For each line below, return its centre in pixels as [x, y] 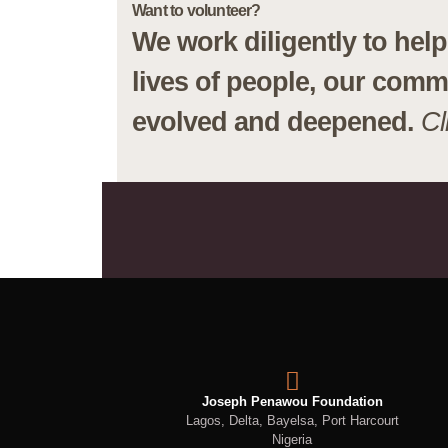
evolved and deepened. [273, 122]
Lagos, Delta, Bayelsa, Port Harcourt [292, 421]
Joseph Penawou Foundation [292, 402]
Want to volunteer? [196, 11]
